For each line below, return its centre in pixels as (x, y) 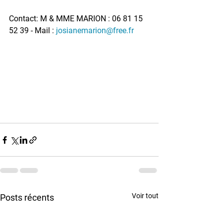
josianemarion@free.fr (95, 31)
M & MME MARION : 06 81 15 (92, 19)
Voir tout (145, 196)
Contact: (25, 19)
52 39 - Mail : (31, 31)
